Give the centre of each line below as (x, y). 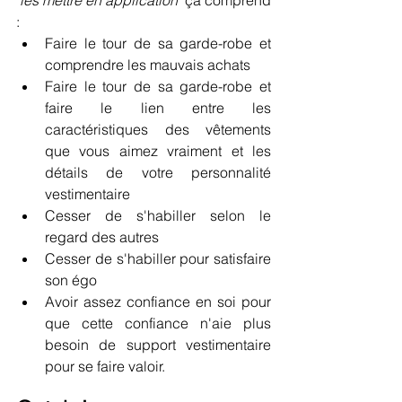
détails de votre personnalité (158, 173)
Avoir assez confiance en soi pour (158, 302)
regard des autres (102, 237)
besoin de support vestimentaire (158, 345)
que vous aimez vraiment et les (158, 151)
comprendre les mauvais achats (148, 65)
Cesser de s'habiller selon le (158, 216)
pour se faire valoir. (105, 367)
